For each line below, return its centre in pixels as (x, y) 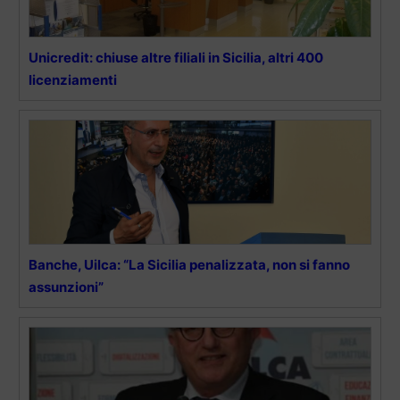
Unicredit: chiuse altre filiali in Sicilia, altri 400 (176, 58)
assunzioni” (66, 287)
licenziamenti (73, 80)
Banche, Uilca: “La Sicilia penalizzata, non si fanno (189, 265)
